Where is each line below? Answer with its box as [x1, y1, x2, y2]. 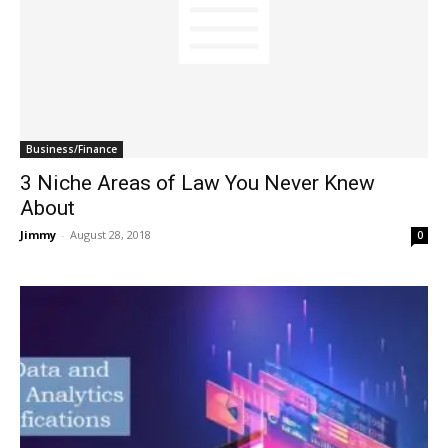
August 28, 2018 [70, 227, 151, 243]
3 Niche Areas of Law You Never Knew [20, 171, 375, 196]
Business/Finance [26, 142, 117, 157]
